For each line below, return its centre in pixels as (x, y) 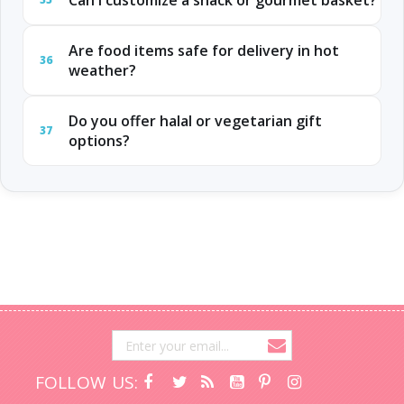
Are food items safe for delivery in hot (203, 51)
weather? (102, 71)
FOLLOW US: (87, 383)
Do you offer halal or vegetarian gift (195, 121)
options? (99, 141)
